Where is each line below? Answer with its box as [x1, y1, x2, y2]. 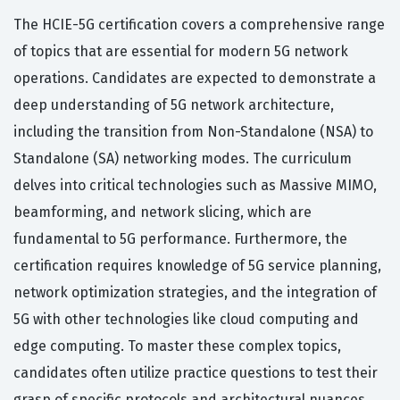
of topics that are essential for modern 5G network [13, 43, 348, 61]
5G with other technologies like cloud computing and [13, 311, 359, 329]
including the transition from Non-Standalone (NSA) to [13, 123, 373, 141]
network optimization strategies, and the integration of [13, 284, 377, 302]
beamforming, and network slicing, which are [13, 204, 312, 221]
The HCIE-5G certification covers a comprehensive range [13, 16, 385, 34]
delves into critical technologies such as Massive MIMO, [13, 177, 377, 195]
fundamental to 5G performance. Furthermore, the [13, 230, 347, 248]
